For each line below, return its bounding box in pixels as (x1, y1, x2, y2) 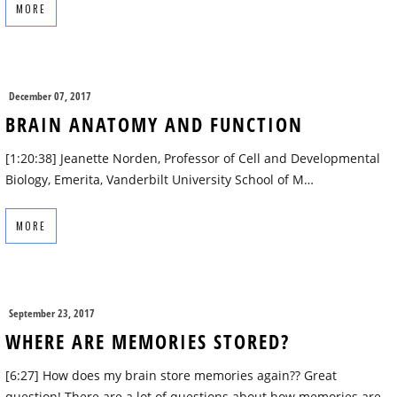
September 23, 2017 (9, 306, 95, 322)
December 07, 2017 (9, 89, 91, 105)
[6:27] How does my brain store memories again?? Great (5, 367, 337, 385)
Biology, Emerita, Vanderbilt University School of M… (5, 171, 314, 189)
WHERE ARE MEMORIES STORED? (5, 328, 290, 355)
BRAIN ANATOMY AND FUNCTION (5, 111, 303, 138)
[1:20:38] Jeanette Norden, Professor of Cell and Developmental (5, 150, 380, 167)
